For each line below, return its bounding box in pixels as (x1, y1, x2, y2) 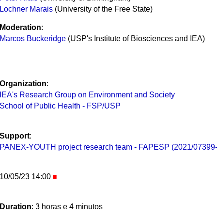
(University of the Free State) (52, 4, 153, 13)
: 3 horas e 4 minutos (31, 202, 103, 211)
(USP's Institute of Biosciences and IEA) (65, 34, 205, 43)
